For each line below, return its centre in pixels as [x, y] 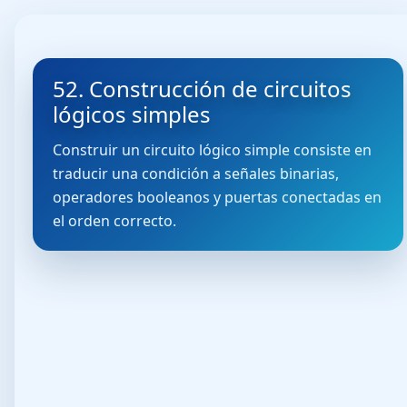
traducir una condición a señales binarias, [196, 174]
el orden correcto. [115, 221]
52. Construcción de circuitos [203, 89]
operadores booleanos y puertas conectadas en [218, 197]
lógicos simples [132, 114]
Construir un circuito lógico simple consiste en [213, 150]
